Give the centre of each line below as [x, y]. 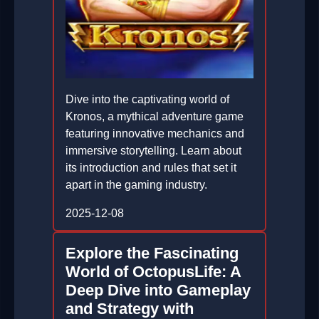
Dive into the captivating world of [147, 100]
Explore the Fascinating [152, 253]
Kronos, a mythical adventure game [155, 117]
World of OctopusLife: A [153, 272]
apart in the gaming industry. [136, 185]
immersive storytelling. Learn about [153, 151]
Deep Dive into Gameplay [158, 291]
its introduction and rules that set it [151, 168]
